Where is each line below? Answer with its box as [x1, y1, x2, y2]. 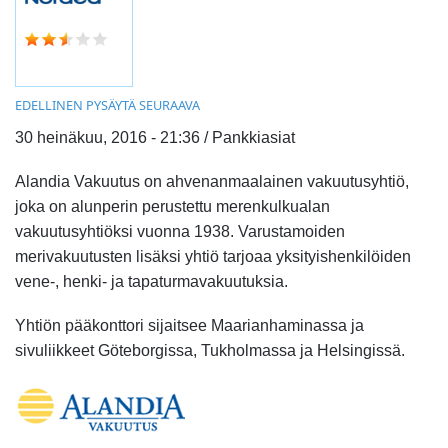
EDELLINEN [15, 96, 83, 114]
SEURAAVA [139, 96, 200, 114]
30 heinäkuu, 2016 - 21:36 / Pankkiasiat [15, 129, 295, 146]
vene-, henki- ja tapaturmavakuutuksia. [15, 273, 288, 291]
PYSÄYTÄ [86, 96, 136, 114]
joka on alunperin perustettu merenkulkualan [15, 198, 330, 216]
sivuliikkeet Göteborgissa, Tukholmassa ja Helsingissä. [15, 342, 405, 360]
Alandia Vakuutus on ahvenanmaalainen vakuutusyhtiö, [15, 173, 409, 191]
